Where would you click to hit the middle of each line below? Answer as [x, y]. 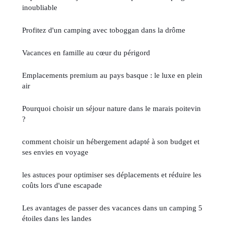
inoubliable [40, 8]
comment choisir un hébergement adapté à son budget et [111, 142]
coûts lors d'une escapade [62, 185]
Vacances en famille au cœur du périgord [86, 53]
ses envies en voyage [55, 152]
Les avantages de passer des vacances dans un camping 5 [112, 208]
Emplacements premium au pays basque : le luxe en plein [112, 75]
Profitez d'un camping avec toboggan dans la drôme [104, 30]
